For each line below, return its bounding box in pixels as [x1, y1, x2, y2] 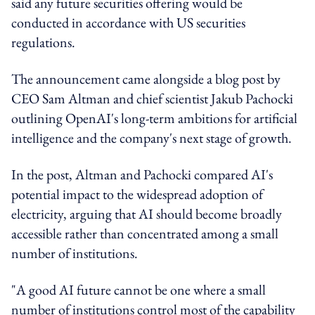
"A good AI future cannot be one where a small [11, 280, 266, 299]
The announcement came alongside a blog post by [11, 69, 281, 88]
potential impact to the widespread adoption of [11, 184, 263, 203]
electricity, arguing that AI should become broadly [11, 204, 282, 223]
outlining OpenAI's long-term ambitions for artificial [11, 108, 297, 127]
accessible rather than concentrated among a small [11, 224, 278, 243]
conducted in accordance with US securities [11, 13, 245, 32]
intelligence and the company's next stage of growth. [11, 128, 292, 147]
